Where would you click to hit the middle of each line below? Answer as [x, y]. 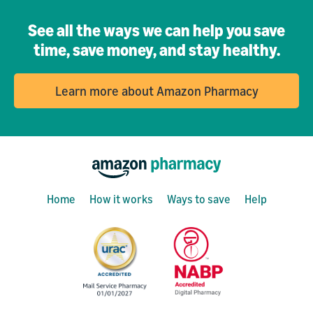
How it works [121, 199]
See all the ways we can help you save [156, 30]
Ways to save [198, 199]
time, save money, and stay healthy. [156, 50]
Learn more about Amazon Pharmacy [156, 90]
